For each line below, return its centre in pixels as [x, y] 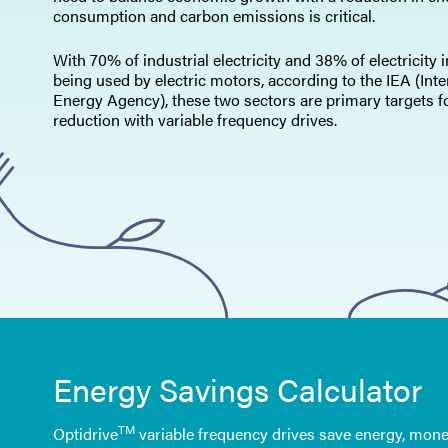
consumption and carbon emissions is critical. [213, 15]
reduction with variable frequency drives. [194, 119]
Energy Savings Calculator [237, 389]
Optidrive [85, 434]
